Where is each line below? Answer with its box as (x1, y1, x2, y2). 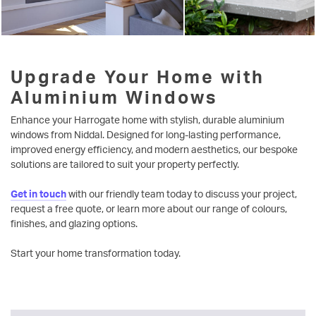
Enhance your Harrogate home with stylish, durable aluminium (11, 113, 284, 126)
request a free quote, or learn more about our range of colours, (11, 202, 287, 214)
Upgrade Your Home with (11, 65, 265, 87)
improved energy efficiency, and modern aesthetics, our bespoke (11, 142, 298, 155)
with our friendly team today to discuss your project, (68, 187, 297, 200)
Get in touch (11, 187, 66, 200)
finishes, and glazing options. (11, 217, 138, 229)
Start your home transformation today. (11, 246, 181, 259)
